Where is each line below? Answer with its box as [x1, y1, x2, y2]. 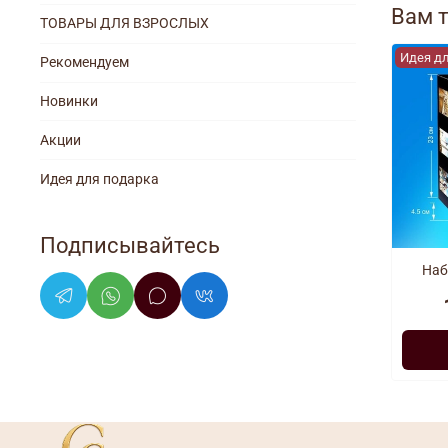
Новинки [40, 93, 98, 110]
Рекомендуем [40, 54, 129, 71]
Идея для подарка [40, 170, 159, 187]
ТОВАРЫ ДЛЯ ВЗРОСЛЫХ [40, 15, 209, 32]
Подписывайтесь [40, 231, 220, 258]
